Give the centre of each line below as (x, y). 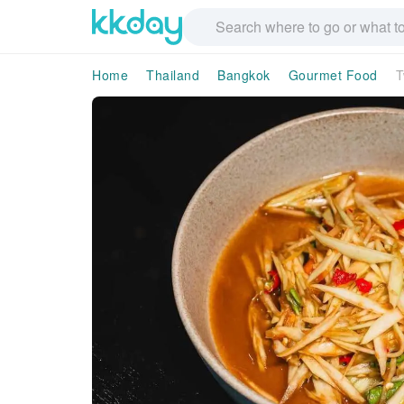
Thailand (173, 75)
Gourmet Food (333, 75)
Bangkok (244, 75)
